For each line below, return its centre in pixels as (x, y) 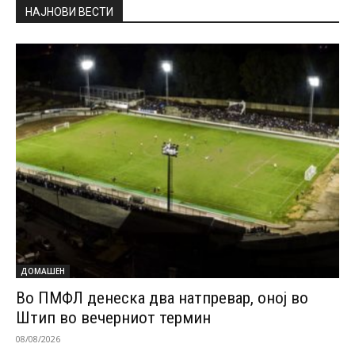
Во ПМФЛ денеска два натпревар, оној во (162, 298)
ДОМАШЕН (43, 271)
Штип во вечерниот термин (113, 317)
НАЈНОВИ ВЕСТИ (69, 12)
